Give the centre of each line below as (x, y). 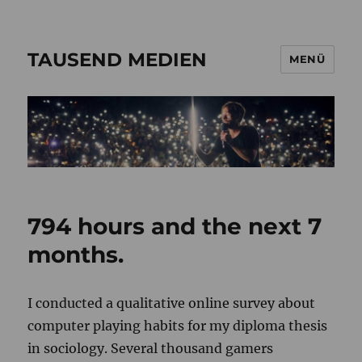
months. (76, 255)
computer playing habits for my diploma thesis (178, 326)
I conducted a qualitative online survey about (172, 303)
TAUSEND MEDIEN (118, 59)
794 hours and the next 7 (175, 227)
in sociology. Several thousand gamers (151, 349)
